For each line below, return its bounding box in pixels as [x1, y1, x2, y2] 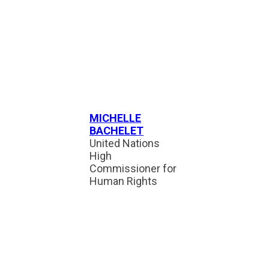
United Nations [89, 137, 160, 150]
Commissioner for [89, 162, 177, 175]
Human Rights [89, 175, 157, 187]
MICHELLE [89, 112, 141, 124]
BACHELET [89, 124, 144, 137]
